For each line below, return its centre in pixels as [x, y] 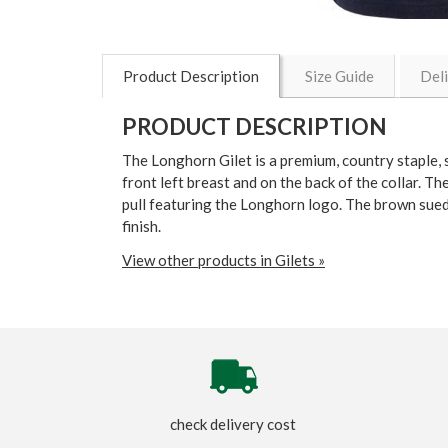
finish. [141, 226]
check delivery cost [233, 424]
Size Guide [339, 76]
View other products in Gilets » [223, 260]
